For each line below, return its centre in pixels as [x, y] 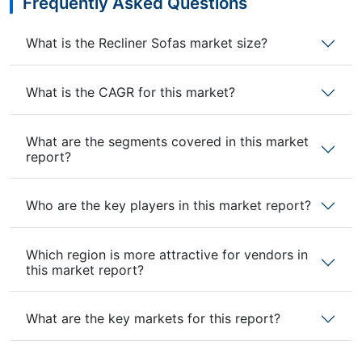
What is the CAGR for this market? [130, 93]
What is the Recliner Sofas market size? [147, 43]
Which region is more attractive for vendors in [167, 254]
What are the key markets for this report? [153, 319]
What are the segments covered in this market [167, 141]
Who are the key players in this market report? [168, 206]
